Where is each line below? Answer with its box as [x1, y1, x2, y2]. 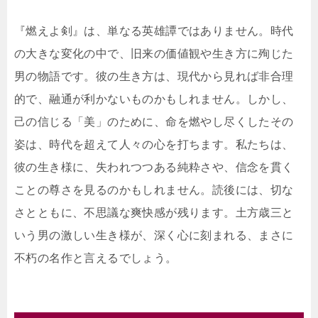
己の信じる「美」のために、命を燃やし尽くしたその [14, 116, 294, 128]
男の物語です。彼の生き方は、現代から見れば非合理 [14, 70, 294, 83]
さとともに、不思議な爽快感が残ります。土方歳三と [14, 207, 294, 219]
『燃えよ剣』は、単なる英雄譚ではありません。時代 [14, 25, 294, 38]
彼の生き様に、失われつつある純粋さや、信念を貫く [14, 161, 294, 174]
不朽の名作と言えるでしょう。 [14, 252, 177, 265]
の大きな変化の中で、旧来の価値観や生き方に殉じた [14, 48, 294, 60]
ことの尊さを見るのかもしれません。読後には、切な [14, 184, 294, 197]
